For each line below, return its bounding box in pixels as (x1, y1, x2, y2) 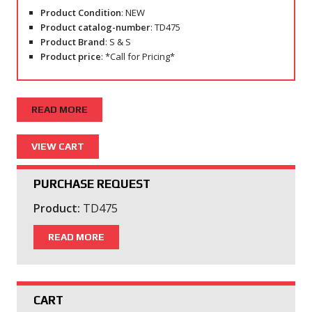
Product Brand (40, 35, 105, 48)
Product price (40, 49, 101, 63)
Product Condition (40, 6, 121, 19)
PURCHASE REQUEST (33, 177, 150, 192)
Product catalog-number (40, 20, 150, 33)
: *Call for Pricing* (100, 49, 175, 63)
